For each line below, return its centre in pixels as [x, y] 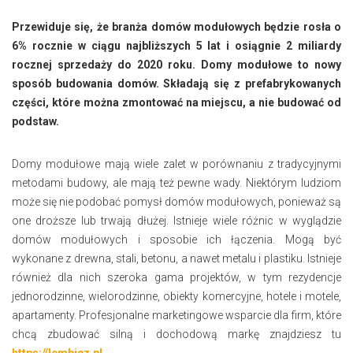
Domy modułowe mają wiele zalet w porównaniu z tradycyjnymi [176, 163]
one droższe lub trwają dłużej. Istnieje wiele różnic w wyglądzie [176, 220]
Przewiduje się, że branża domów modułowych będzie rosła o [176, 26]
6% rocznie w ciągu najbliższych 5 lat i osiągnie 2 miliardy [176, 45]
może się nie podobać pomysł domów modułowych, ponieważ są [176, 201]
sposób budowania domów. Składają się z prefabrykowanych [176, 83]
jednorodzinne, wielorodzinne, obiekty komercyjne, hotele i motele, [176, 296]
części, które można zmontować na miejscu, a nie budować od [176, 102]
